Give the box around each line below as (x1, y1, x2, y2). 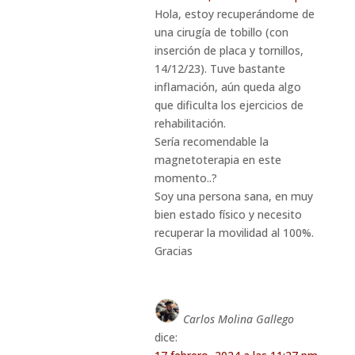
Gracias (154, 242, 193, 258)
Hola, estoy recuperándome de (154, 6, 315, 21)
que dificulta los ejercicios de (154, 97, 303, 113)
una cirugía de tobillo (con (154, 24, 288, 40)
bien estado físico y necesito (154, 206, 302, 222)
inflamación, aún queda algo (154, 78, 301, 94)
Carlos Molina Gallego (182, 311, 294, 326)
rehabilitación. (154, 115, 226, 131)
